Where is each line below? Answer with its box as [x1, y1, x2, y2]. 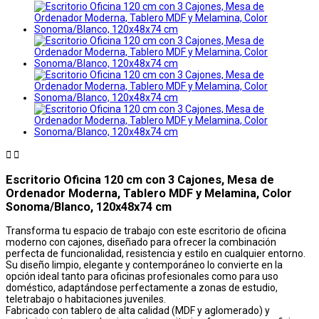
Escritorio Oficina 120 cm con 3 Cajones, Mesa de [6, 172, 274, 187]
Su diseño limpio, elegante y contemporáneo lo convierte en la [6, 258, 283, 271]
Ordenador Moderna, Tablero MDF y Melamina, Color [6, 186, 292, 200]
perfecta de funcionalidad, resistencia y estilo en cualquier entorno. [6, 247, 305, 259]
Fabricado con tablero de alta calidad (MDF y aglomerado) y [6, 304, 270, 316]
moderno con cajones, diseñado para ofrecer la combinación [6, 236, 276, 248]
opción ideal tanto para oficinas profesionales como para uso [6, 270, 278, 282]
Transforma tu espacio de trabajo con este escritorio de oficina [6, 224, 286, 236]
